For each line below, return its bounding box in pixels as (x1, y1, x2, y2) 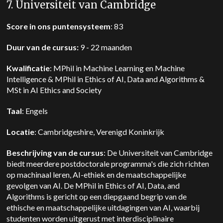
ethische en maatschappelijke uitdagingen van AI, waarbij (6, 203, 200, 212)
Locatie (6, 127, 35, 136)
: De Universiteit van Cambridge (104, 148, 213, 157)
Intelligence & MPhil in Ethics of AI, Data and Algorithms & (6, 74, 205, 84)
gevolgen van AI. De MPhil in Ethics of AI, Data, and (6, 181, 180, 190)
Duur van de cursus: (6, 42, 81, 52)
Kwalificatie (6, 63, 50, 73)
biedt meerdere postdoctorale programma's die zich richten (6, 159, 210, 168)
